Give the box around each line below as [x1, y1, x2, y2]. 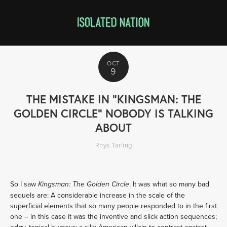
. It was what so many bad [129, 179, 209, 189]
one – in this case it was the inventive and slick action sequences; [10, 211, 217, 221]
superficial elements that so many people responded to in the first [10, 201, 217, 211]
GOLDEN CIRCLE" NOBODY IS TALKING [14, 106, 213, 121]
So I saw [10, 179, 38, 189]
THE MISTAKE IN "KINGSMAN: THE [26, 92, 201, 106]
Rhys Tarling [95, 140, 132, 149]
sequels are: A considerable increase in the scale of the [10, 190, 185, 200]
